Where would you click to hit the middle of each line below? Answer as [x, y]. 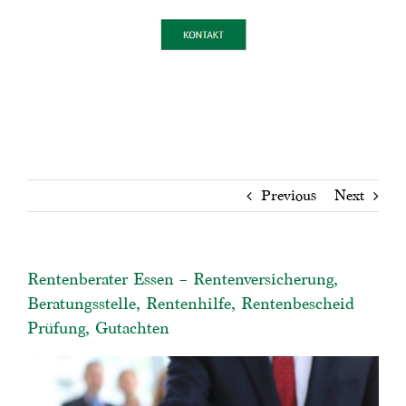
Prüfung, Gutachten [98, 327]
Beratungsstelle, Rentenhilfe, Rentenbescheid [191, 303]
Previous [289, 195]
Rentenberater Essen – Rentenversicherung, [183, 278]
